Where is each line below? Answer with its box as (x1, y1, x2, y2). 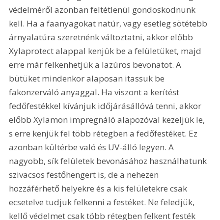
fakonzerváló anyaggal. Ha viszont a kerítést (9, 86, 182, 98)
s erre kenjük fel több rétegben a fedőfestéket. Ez (9, 128, 200, 139)
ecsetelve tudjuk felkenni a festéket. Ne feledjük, (9, 196, 197, 208)
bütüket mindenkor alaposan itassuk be (9, 73, 167, 84)
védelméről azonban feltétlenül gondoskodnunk (9, 4, 198, 16)
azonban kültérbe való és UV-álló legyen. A (9, 141, 176, 153)
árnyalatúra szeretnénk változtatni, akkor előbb (9, 31, 195, 43)
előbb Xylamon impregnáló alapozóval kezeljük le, (9, 114, 207, 126)
